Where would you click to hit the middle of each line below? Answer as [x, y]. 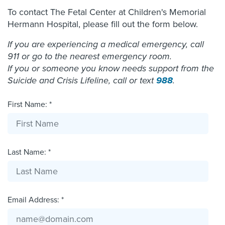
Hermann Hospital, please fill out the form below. [103, 24]
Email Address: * [36, 200]
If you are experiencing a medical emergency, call [106, 44]
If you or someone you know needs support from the [111, 68]
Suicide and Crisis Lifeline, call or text [82, 80]
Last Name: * [29, 152]
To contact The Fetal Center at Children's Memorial [107, 12]
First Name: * [30, 104]
